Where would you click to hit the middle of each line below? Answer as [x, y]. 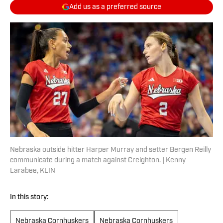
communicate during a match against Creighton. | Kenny [98, 161]
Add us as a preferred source [115, 7]
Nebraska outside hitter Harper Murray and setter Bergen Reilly [111, 150]
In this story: [29, 198]
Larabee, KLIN [33, 171]
